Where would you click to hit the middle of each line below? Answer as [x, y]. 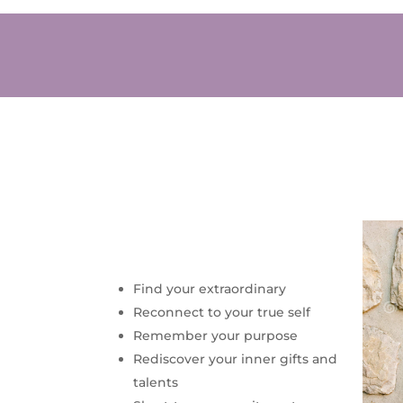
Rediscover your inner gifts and [236, 358]
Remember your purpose [216, 335]
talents [156, 382]
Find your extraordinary [210, 288]
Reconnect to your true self [222, 312]
